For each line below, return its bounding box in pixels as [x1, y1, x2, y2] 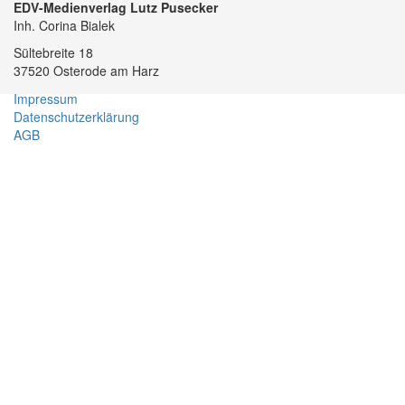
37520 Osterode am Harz [14, 61, 159, 80]
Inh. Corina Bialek [14, 16, 115, 34]
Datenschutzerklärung [14, 108, 139, 126]
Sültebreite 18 [14, 43, 93, 61]
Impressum [14, 89, 78, 108]
